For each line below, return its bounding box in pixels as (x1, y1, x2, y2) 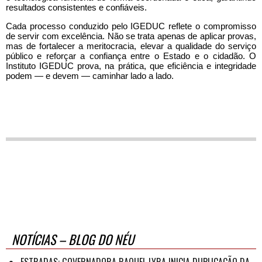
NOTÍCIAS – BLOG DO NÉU (12, 229, 134, 249)
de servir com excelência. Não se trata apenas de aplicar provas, (6, 30, 256, 41)
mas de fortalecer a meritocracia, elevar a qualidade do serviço (6, 40, 256, 51)
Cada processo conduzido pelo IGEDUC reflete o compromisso (6, 20, 256, 31)
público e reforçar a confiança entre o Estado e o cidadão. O (6, 50, 256, 61)
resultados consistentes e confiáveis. (6, 2, 147, 12)
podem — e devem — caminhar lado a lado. (6, 70, 174, 81)
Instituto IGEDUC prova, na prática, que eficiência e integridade (6, 60, 256, 71)
